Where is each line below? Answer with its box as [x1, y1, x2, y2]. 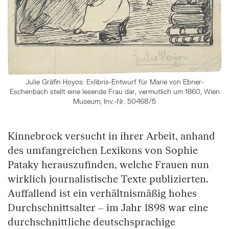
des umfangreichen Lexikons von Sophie [8, 145, 198, 157]
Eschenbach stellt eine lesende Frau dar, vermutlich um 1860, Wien [9, 87, 220, 96]
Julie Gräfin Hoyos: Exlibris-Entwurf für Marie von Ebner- [25, 78, 204, 86]
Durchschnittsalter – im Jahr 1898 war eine [8, 202, 208, 215]
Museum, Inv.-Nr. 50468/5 [73, 97, 156, 106]
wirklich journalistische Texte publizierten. [8, 173, 209, 186]
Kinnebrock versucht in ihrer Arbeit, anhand [8, 130, 215, 143]
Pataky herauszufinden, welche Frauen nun [8, 159, 209, 172]
